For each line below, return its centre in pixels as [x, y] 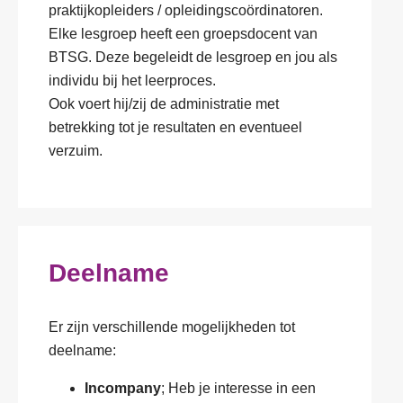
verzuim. [76, 151]
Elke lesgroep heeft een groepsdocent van [183, 34]
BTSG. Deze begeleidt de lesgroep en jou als [193, 57]
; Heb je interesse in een [238, 388]
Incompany [123, 388]
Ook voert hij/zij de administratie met [164, 104]
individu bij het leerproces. [132, 81]
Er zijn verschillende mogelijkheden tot [172, 327]
